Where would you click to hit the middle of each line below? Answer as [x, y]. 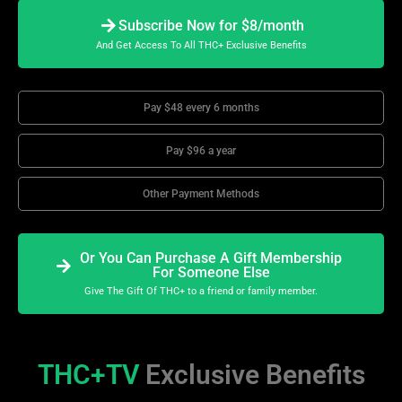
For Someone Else [211, 273]
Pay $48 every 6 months [201, 108]
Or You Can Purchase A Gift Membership [211, 258]
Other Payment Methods [201, 194]
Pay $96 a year [201, 151]
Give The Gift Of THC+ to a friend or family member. [201, 292]
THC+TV [91, 375]
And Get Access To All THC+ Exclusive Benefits [201, 46]
